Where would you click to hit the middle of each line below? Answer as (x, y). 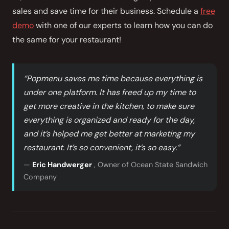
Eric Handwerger (62, 165)
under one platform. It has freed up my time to (109, 92)
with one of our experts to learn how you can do (123, 25)
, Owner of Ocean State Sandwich (150, 165)
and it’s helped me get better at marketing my (109, 134)
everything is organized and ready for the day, (109, 120)
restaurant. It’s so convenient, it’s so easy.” (101, 147)
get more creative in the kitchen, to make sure (109, 106)
